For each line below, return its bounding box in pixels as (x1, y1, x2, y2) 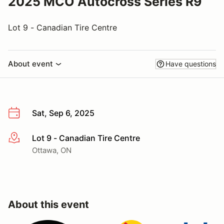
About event (8, 59, 53, 68)
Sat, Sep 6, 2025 (32, 108, 94, 118)
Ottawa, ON (32, 145, 71, 155)
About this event (8, 198, 89, 210)
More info (7, 133, 44, 143)
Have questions (165, 59, 216, 68)
